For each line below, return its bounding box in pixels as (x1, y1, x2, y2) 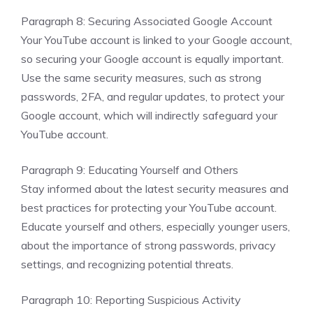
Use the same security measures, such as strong (21, 71, 261, 85)
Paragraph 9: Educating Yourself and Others (21, 163, 238, 177)
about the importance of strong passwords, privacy (21, 238, 276, 252)
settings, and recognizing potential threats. (21, 257, 233, 271)
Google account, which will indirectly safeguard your (21, 108, 277, 122)
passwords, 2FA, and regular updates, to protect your (21, 89, 284, 103)
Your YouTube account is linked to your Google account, (21, 33, 292, 47)
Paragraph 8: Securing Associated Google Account (21, 14, 272, 28)
